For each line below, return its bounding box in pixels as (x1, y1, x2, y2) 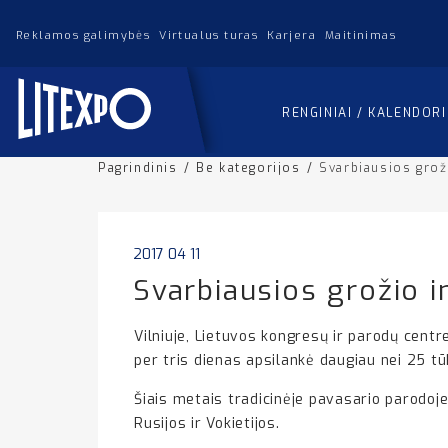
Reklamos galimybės (16, 27, 151, 43)
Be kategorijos (196, 160, 301, 176)
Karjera (267, 27, 317, 43)
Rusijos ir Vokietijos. (134, 414, 280, 433)
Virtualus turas (159, 27, 259, 43)
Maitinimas (325, 27, 397, 43)
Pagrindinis (98, 160, 178, 176)
